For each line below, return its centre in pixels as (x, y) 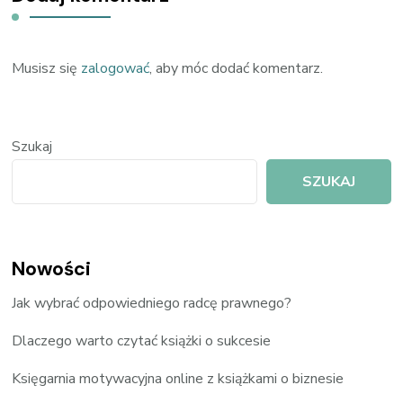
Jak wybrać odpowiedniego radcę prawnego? (152, 303)
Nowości (52, 269)
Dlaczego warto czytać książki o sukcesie (142, 340)
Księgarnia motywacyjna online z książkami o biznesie (178, 378)
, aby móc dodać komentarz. (237, 68)
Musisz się (47, 68)
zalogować (116, 68)
